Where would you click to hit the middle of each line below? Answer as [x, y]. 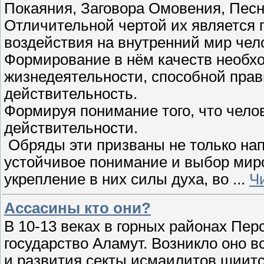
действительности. [71, 128]
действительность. [73, 93]
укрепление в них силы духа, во [118, 179]
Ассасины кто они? [77, 208]
